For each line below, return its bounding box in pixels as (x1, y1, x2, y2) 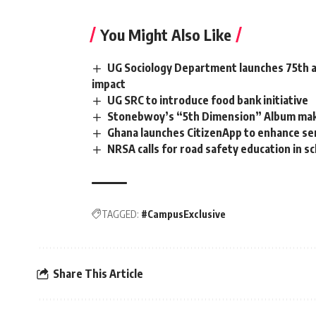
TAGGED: (102, 208, 139, 221)
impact (92, 76, 126, 91)
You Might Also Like (100, 24, 231, 44)
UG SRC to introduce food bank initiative (107, 92, 309, 107)
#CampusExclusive (141, 208, 226, 221)
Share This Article (53, 266, 143, 281)
